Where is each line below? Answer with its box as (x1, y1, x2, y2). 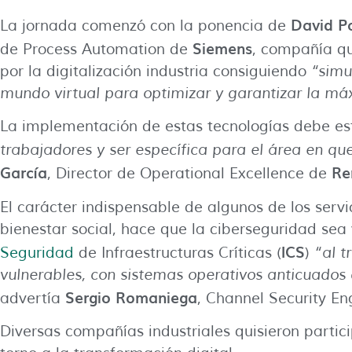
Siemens (192, 37, 252, 60)
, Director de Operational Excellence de (47, 164, 332, 184)
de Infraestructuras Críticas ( (74, 243, 281, 262)
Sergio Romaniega (65, 285, 197, 308)
